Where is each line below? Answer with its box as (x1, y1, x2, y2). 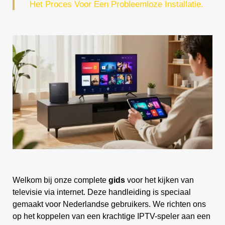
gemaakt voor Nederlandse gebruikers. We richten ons (13, 200, 206, 209)
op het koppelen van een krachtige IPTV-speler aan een (13, 212, 210, 221)
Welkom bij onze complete (13, 176, 108, 185)
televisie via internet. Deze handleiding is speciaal (13, 188, 191, 197)
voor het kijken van (125, 176, 194, 185)
